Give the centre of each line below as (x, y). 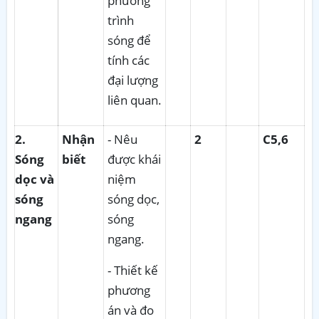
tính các (129, 60)
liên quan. (135, 100)
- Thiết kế (133, 270)
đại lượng (133, 80)
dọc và (35, 179)
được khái (134, 159)
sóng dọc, (134, 199)
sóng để (129, 40)
